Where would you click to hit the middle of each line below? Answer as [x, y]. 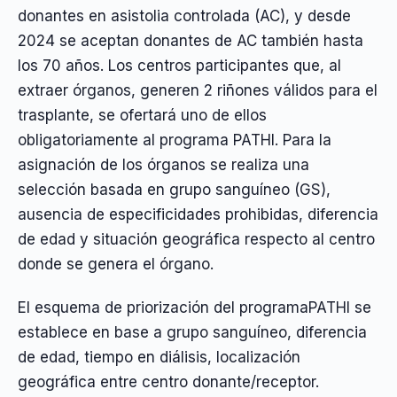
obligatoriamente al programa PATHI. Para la [175, 140]
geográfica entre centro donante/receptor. [168, 381]
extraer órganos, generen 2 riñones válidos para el [198, 91]
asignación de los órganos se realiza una [163, 165]
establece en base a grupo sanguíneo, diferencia [192, 332]
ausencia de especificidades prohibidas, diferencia [198, 215]
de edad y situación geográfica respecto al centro [196, 240]
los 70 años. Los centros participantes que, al [179, 66]
